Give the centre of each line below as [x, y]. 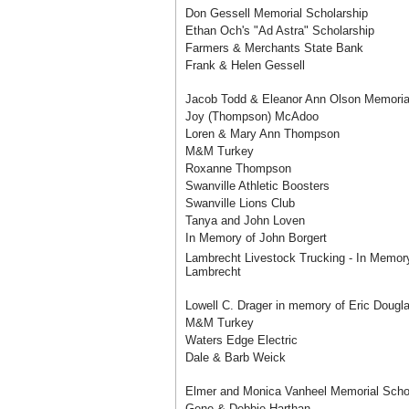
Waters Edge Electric [241, 340]
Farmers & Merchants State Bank [274, 48]
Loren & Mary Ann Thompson [262, 134]
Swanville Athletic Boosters [257, 186]
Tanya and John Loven [245, 220]
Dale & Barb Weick [236, 357]
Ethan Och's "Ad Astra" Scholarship [280, 31]
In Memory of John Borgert [256, 238]
